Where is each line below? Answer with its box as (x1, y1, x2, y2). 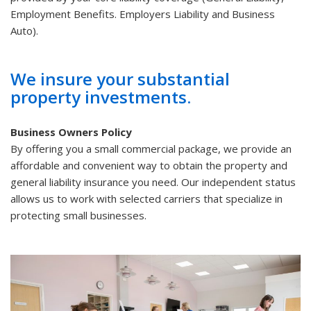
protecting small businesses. (10, 208, 146, 223)
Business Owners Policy (10, 125, 132, 140)
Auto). (10, 24, 38, 38)
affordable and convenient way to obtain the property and (10, 158, 287, 173)
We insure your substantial (10, 67, 230, 91)
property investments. (10, 85, 191, 109)
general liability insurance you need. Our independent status (10, 175, 296, 190)
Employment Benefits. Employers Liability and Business (10, 7, 275, 22)
